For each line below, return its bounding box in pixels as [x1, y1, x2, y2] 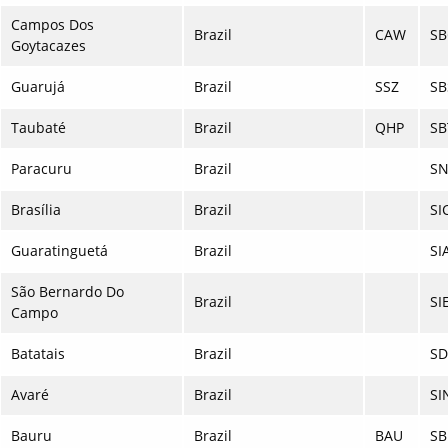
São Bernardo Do [11, 282, 124, 302]
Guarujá [11, 77, 65, 97]
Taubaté [11, 118, 66, 138]
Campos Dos [11, 15, 94, 35]
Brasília [11, 200, 61, 220]
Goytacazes [11, 36, 86, 56]
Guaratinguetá [11, 241, 108, 261]
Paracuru [11, 159, 72, 179]
